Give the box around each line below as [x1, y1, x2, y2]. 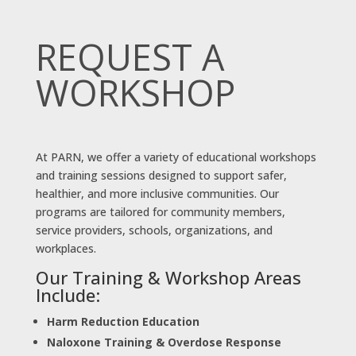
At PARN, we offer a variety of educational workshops [35, 149, 316, 164]
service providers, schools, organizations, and [35, 222, 273, 238]
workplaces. [35, 240, 96, 256]
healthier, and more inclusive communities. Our [35, 185, 279, 201]
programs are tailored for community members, [35, 203, 285, 219]
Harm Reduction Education [46, 313, 199, 329]
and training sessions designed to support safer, [35, 167, 287, 183]
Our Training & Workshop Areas [35, 265, 301, 289]
